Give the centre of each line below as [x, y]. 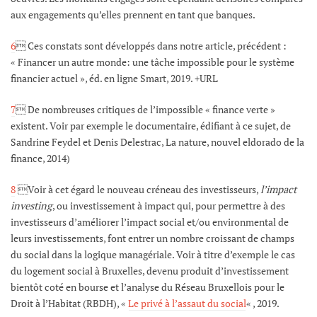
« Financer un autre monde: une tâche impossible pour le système [152, 62]
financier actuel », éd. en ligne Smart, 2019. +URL [114, 78]
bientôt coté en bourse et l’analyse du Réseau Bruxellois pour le [148, 287]
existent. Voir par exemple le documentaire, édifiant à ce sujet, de [151, 125]
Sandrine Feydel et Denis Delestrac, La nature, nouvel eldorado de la [157, 142]
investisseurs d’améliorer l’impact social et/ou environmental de [150, 221]
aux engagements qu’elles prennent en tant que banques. [133, 14]
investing [31, 205]
